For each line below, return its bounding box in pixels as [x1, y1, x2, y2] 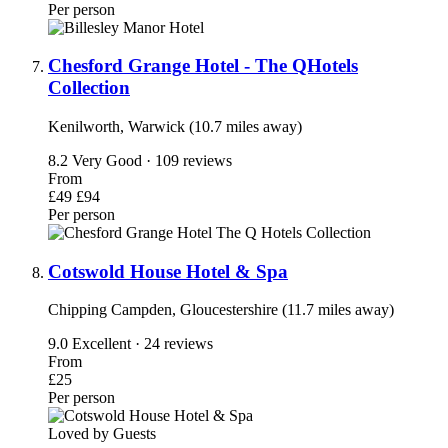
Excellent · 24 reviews [72, 335, 213, 353]
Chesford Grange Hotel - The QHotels [48, 55, 358, 77]
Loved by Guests [48, 425, 156, 443]
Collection [48, 77, 130, 99]
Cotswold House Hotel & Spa [48, 260, 288, 282]
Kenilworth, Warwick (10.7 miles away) [48, 118, 302, 135]
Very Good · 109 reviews [72, 152, 232, 169]
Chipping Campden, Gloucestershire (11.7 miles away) [48, 301, 394, 319]
